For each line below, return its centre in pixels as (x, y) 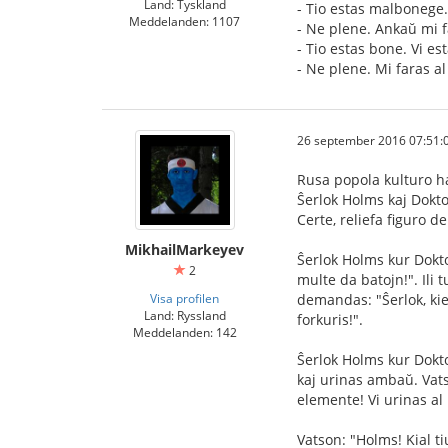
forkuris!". (330, 319)
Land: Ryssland (184, 315)
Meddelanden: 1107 (184, 21)
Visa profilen (184, 298)
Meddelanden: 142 (184, 332)
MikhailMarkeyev (184, 249)
